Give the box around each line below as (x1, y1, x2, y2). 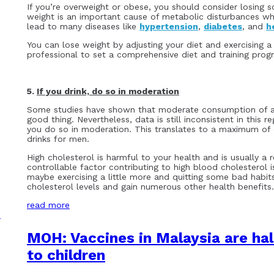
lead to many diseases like (27, 21, 139, 32)
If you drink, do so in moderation (37, 86, 179, 97)
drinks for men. (27, 134, 89, 144)
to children (27, 246, 105, 264)
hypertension (139, 21, 198, 32)
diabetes (204, 21, 242, 32)
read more (27, 200, 70, 210)
